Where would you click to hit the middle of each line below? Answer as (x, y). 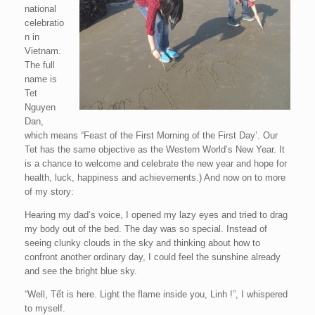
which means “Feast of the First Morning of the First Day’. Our (151, 135)
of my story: (49, 192)
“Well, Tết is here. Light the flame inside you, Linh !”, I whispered (156, 294)
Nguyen (40, 107)
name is (41, 79)
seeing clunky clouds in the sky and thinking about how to (142, 243)
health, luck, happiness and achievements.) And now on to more (155, 178)
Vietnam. (43, 51)
